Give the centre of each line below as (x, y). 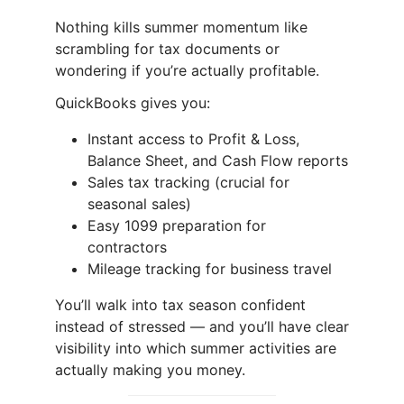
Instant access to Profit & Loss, (193, 139)
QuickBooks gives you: (132, 103)
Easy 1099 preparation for (176, 226)
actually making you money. (150, 370)
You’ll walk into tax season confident (180, 305)
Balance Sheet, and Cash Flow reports (217, 161)
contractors (127, 248)
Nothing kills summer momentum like (181, 28)
